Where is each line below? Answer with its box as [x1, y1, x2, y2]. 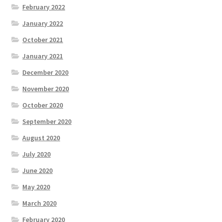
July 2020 [22, 149, 51, 159]
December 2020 [22, 67, 69, 77]
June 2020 [22, 166, 53, 175]
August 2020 [22, 133, 60, 142]
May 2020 [22, 182, 51, 191]
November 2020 [22, 84, 69, 93]
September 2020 [22, 116, 72, 126]
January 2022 [22, 18, 63, 28]
